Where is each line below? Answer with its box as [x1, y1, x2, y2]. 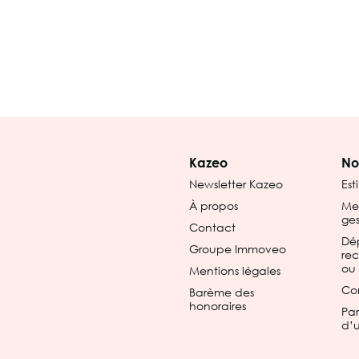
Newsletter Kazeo [189, 177, 283, 191]
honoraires [189, 299, 246, 313]
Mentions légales [189, 264, 280, 277]
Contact [189, 220, 236, 234]
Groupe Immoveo [189, 242, 286, 256]
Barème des [189, 285, 254, 299]
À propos [189, 199, 238, 212]
